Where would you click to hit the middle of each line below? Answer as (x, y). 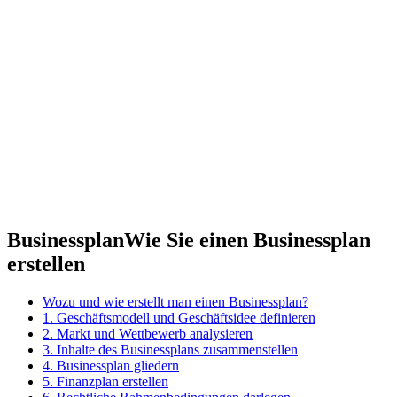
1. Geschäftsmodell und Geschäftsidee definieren (179, 317)
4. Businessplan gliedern (111, 365)
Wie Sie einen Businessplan (247, 240)
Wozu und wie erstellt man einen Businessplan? (175, 301)
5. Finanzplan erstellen (105, 381)
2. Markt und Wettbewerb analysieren (148, 333)
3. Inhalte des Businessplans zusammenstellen (170, 349)
